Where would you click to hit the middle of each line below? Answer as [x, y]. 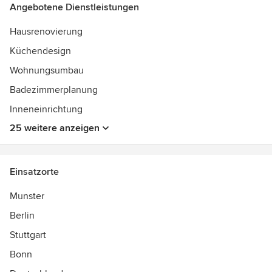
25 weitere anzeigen [55, 128]
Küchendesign [40, 51]
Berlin [22, 216]
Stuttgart [28, 235]
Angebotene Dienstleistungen [74, 7]
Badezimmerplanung [54, 90]
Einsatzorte [34, 172]
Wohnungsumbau [47, 70]
